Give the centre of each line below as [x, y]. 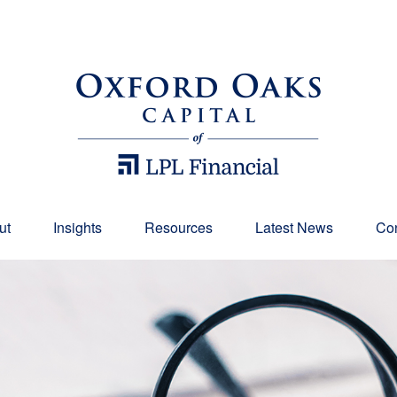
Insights [77, 227]
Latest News [294, 227]
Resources [178, 227]
